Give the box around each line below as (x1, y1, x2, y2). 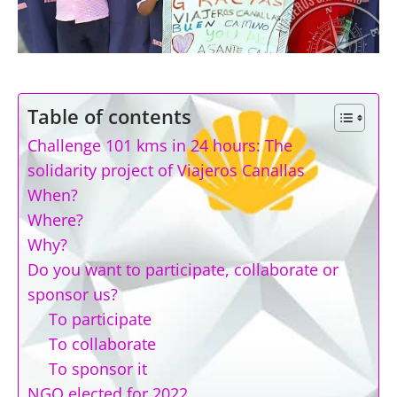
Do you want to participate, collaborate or (27, 259, 339, 280)
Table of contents (27, 103, 191, 130)
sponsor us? (27, 284, 118, 305)
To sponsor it (49, 358, 147, 379)
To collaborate (49, 333, 156, 354)
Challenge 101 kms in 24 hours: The (27, 135, 292, 156)
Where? (27, 209, 83, 230)
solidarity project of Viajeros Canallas (27, 160, 305, 181)
